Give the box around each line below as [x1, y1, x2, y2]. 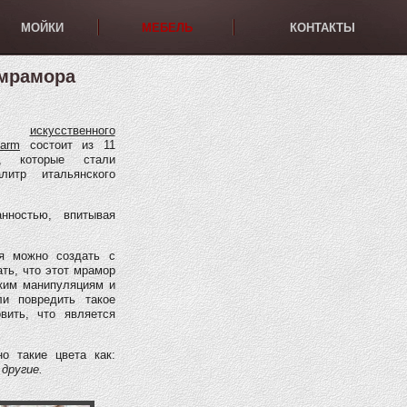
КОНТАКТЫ [289, 21, 355, 35]
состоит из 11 [20, 138, 115, 153]
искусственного [29, 124, 115, 138]
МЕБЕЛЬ [142, 21, 193, 35]
